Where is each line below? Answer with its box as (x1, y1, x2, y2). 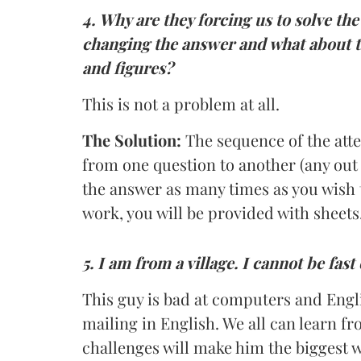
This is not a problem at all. (82, 93, 280, 114)
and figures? (82, 56, 173, 78)
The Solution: (82, 129, 185, 151)
